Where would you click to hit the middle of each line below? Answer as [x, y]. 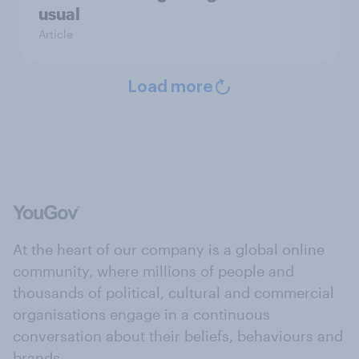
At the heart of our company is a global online [169, 250]
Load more [170, 88]
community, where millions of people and [153, 271]
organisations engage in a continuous [141, 315]
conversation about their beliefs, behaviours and [178, 336]
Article [56, 34]
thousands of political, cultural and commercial [173, 293]
